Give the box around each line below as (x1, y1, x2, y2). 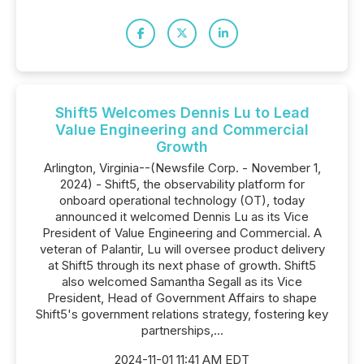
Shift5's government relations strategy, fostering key (36, 306, 328, 322)
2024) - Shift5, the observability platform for (59, 176, 305, 192)
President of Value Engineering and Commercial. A (42, 225, 322, 240)
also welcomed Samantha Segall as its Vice (62, 274, 302, 289)
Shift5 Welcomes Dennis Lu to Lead (54, 104, 310, 121)
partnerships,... (141, 323, 223, 338)
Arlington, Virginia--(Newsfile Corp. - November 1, (43, 160, 321, 175)
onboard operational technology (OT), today (59, 193, 305, 208)
